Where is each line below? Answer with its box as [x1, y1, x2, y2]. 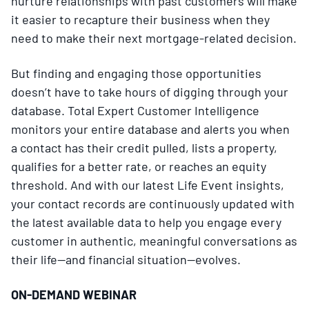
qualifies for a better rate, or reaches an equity [11, 158, 266, 174]
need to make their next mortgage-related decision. [11, 30, 297, 46]
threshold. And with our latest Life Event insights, [11, 177, 284, 192]
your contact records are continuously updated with [11, 195, 295, 211]
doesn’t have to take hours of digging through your [11, 83, 288, 99]
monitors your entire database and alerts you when [11, 121, 290, 137]
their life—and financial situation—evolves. [11, 251, 241, 267]
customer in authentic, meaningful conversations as [11, 232, 297, 248]
